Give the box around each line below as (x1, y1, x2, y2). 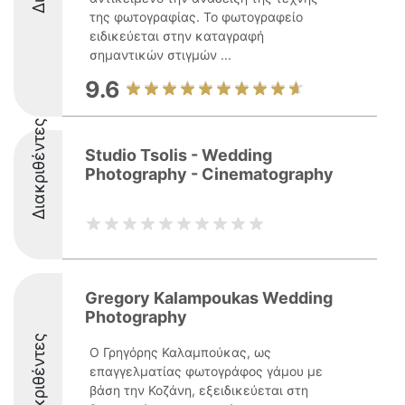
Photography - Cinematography (85, 165, 334, 184)
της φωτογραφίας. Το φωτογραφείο (89, 9, 303, 24)
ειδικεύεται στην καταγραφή (89, 28, 264, 43)
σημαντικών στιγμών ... (89, 47, 231, 62)
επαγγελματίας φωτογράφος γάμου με (89, 363, 323, 379)
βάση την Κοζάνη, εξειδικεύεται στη (89, 382, 308, 398)
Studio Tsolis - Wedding (85, 146, 272, 165)
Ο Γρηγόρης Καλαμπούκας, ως (89, 344, 271, 360)
